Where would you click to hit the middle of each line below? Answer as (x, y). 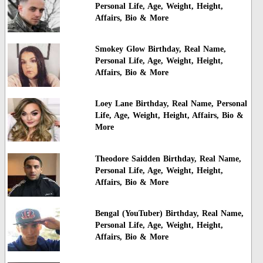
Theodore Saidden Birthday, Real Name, (168, 159)
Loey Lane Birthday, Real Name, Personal (171, 104)
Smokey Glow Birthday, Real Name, (160, 49)
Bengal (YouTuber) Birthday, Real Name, (169, 214)
